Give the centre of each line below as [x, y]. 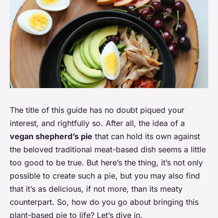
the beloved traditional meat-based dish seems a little [108, 149]
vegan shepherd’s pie [51, 136]
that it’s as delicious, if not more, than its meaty [96, 189]
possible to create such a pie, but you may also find [105, 175]
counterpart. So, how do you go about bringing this [104, 202]
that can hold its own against [146, 136]
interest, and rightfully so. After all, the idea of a [97, 123]
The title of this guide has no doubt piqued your [97, 110]
